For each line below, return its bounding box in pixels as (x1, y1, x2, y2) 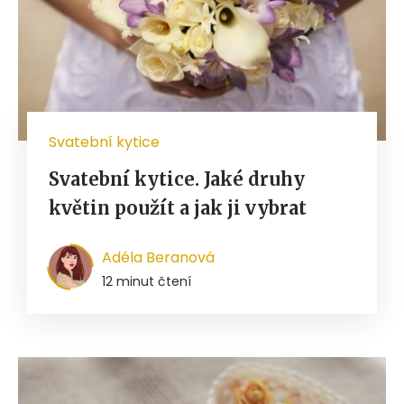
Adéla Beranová (102, 246, 215, 268)
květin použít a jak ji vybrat (49, 196, 307, 219)
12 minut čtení (102, 271, 191, 290)
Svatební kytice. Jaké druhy (49, 167, 305, 190)
